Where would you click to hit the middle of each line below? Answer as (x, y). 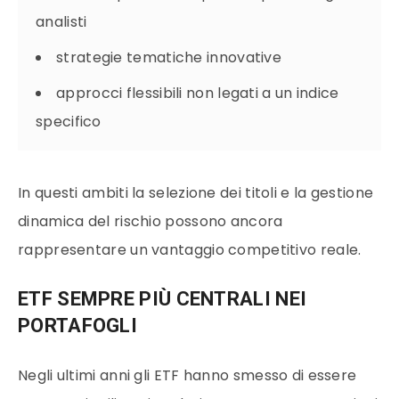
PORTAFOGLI (78, 325)
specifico (69, 121)
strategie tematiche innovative (169, 57)
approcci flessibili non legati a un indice (198, 93)
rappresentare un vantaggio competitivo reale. (190, 249)
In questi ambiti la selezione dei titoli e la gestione (196, 192)
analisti (61, 21)
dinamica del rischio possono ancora (151, 221)
